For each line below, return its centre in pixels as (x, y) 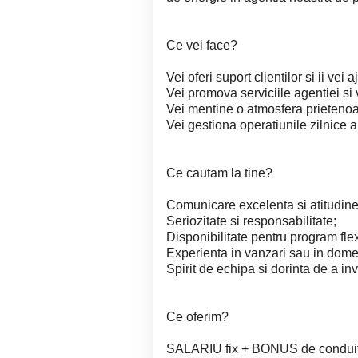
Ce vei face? (202, 45)
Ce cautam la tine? (219, 173)
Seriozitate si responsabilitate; (251, 221)
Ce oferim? (197, 317)
